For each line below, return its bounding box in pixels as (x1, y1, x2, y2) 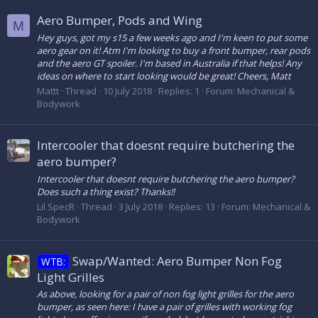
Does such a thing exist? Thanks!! (37, 185, 175, 198)
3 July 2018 (119, 199, 163, 213)
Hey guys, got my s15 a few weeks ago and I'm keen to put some (37, 31, 307, 44)
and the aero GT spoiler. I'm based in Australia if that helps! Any (37, 56, 302, 70)
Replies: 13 (169, 199, 215, 213)
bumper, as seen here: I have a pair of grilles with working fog (37, 300, 292, 314)
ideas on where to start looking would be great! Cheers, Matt (37, 69, 291, 82)
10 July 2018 (103, 84, 152, 97)
